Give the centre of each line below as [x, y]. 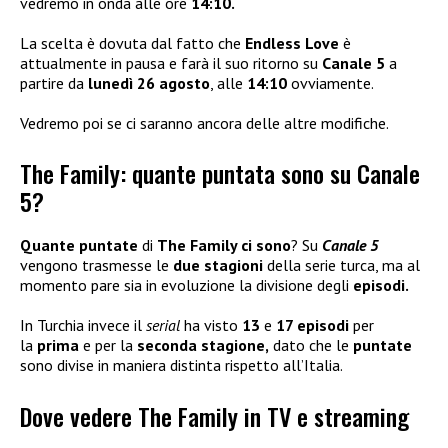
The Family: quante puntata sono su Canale [220, 173]
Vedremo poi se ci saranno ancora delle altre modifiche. [204, 122]
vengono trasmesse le [96, 265]
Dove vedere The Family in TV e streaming [214, 415]
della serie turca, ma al [341, 265]
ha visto [211, 325]
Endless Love [292, 42]
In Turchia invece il [83, 325]
